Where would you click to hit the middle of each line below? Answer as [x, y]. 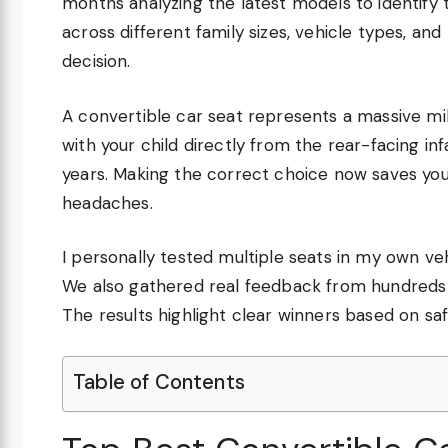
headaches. [107, 202]
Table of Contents [159, 381]
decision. [96, 61]
